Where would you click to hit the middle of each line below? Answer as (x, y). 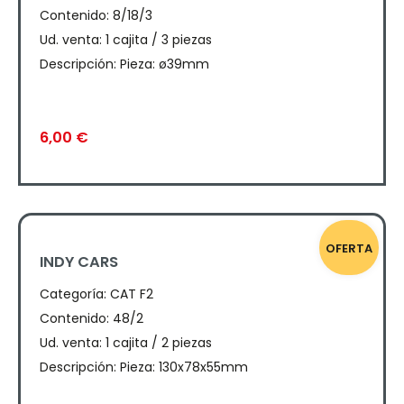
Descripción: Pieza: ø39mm (125, 64)
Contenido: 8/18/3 (96, 16)
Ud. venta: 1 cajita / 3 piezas (126, 40)
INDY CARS (79, 262)
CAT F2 (132, 294)
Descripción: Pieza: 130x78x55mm (144, 367)
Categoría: (73, 294)
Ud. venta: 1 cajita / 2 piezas (126, 342)
